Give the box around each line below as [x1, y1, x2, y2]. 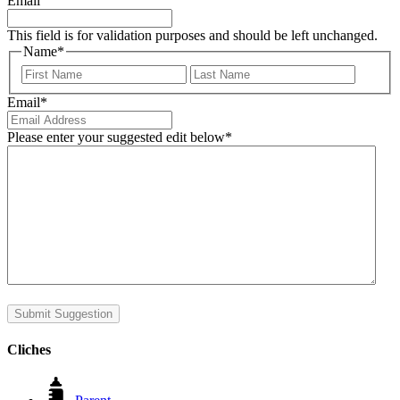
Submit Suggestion [14, 306, 112, 321]
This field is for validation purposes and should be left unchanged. [7, 28, 378, 44]
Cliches [7, 342, 51, 358]
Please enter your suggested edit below [7, 129, 225, 145]
